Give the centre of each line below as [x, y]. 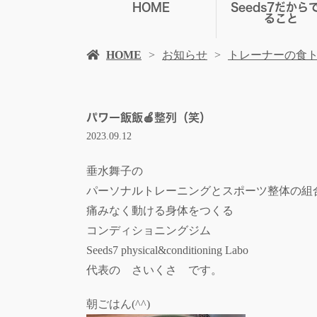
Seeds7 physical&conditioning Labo [167, 250]
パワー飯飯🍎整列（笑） [149, 117]
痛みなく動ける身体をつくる [160, 211]
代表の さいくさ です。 [154, 270]
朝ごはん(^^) [118, 304]
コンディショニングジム [149, 231]
